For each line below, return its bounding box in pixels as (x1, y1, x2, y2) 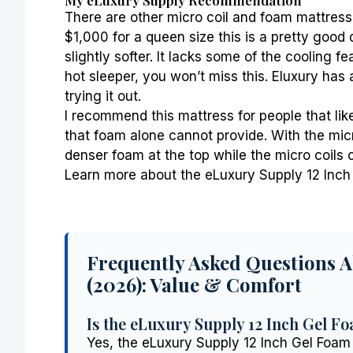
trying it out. (65, 87, 141, 104)
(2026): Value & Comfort (87, 271, 302, 297)
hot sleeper (65, 68, 135, 84)
